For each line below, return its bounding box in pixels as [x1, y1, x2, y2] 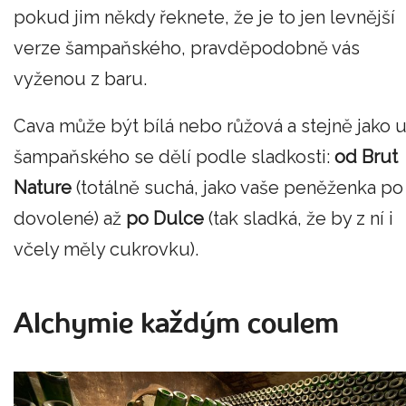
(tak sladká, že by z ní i [204, 207, 393, 229]
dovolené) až [14, 207, 126, 229]
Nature [14, 176, 72, 198]
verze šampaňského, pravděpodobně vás [14, 37, 360, 60]
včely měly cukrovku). [14, 237, 203, 260]
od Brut [330, 145, 398, 168]
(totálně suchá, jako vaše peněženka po [72, 176, 403, 198]
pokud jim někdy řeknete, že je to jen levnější [14, 6, 395, 29]
